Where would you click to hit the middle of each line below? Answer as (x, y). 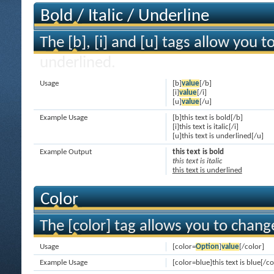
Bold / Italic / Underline (125, 16)
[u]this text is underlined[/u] (218, 136)
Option (207, 247)
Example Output (66, 152)
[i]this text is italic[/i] (205, 127)
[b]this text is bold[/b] (207, 118)
